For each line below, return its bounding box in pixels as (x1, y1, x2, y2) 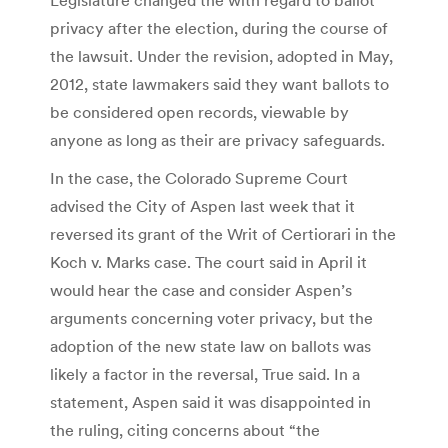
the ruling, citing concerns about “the (50, 419, 320, 440)
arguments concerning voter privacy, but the (50, 307, 373, 328)
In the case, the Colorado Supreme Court (50, 167, 348, 188)
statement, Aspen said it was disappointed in (50, 391, 371, 412)
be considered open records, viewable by (50, 101, 349, 122)
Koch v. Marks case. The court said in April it (50, 251, 367, 272)
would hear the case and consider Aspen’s (50, 279, 352, 300)
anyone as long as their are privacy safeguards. (50, 129, 385, 150)
